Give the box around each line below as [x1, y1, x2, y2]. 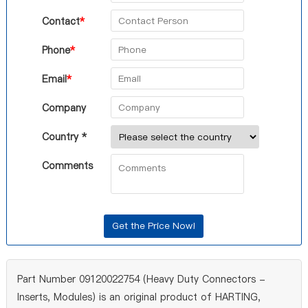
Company [41, 101, 86, 115]
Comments [41, 159, 93, 173]
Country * [41, 130, 87, 144]
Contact [41, 14, 80, 28]
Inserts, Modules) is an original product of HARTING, [16, 290, 261, 304]
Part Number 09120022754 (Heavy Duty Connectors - [16, 272, 265, 286]
